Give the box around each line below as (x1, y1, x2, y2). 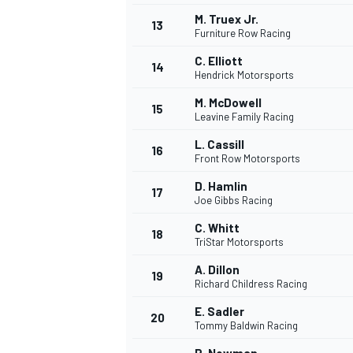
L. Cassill (195, 137, 244, 152)
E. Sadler (195, 304, 244, 319)
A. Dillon (195, 262, 240, 277)
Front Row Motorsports (195, 152, 300, 165)
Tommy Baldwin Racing (195, 319, 298, 333)
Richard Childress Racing (195, 277, 307, 291)
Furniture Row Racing (195, 27, 291, 40)
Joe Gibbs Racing (195, 194, 273, 207)
